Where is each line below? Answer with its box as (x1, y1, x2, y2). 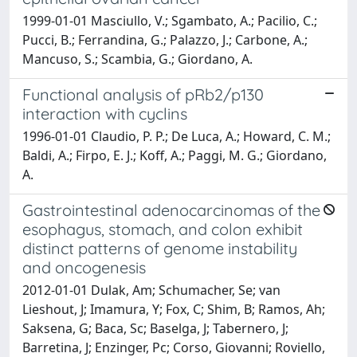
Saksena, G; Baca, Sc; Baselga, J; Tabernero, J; (22, 319, 288, 337)
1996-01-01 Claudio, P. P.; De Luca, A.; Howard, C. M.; (22, 127, 331, 145)
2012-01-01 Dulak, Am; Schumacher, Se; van (22, 280, 280, 299)
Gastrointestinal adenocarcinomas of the (22, 199, 320, 220)
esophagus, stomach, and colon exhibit (22, 218, 303, 239)
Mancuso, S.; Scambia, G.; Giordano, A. (22, 49, 253, 68)
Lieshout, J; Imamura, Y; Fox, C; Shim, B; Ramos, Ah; (22, 300, 325, 318)
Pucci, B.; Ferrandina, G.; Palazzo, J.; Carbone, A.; (22, 30, 308, 49)
